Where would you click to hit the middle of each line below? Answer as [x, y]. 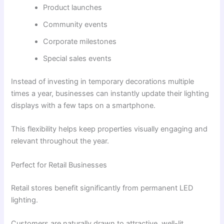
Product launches [73, 8]
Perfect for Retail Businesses [59, 165]
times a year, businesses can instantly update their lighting [110, 94]
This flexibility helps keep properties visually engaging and [109, 129]
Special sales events [77, 59]
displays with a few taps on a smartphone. [83, 106]
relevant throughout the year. [60, 141]
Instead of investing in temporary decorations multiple [103, 82]
